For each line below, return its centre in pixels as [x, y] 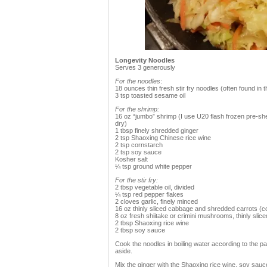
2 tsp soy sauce [138, 152]
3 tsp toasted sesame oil [150, 95]
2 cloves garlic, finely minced [156, 201]
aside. [124, 251]
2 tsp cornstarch [139, 145]
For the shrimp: [137, 109]
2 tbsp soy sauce [140, 230]
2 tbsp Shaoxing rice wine [152, 223]
